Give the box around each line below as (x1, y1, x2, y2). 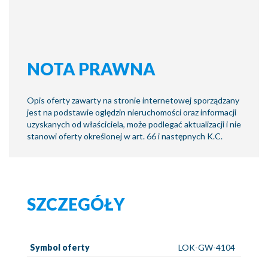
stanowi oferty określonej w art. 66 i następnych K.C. (27, 131, 223, 141)
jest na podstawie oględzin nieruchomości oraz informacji (27, 107, 236, 117)
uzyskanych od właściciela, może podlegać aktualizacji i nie (27, 119, 241, 129)
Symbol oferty (30, 242, 90, 252)
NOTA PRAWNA (27, 59, 156, 79)
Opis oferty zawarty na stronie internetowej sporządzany (27, 95, 239, 105)
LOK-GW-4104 (178, 242, 235, 252)
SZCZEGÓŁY (27, 194, 125, 214)
